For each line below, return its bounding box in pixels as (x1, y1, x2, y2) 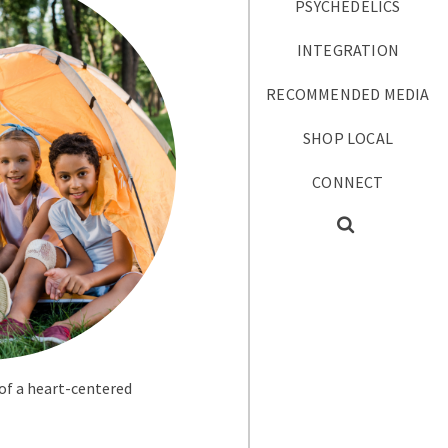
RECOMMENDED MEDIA (266, 83, 430, 104)
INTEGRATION (296, 39, 400, 60)
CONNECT (312, 171, 384, 192)
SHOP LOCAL (303, 127, 393, 148)
